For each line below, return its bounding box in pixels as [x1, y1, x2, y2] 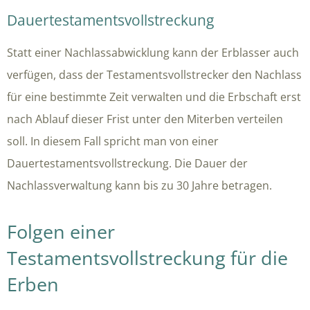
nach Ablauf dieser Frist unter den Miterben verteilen [7, 111, 283, 127]
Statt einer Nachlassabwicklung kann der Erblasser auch [7, 44, 299, 60]
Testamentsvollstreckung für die [7, 244, 288, 271]
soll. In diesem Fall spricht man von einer [7, 133, 219, 149]
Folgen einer [7, 218, 115, 244]
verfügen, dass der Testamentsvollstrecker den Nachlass [7, 66, 302, 82]
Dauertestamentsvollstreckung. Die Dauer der [7, 155, 248, 171]
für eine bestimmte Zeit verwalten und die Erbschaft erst [7, 89, 301, 104]
